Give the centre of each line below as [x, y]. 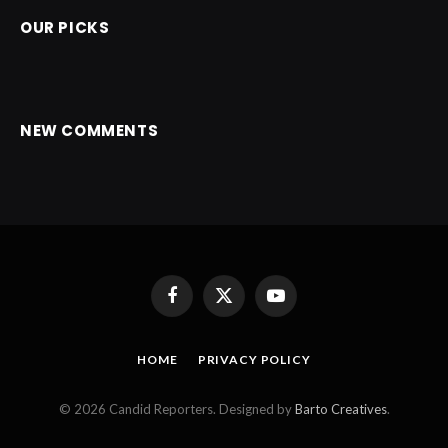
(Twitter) [248, 322]
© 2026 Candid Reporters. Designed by [176, 408]
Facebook [199, 303]
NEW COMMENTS [89, 130]
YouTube [300, 303]
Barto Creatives [340, 408]
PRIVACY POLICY [254, 359]
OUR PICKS [65, 27]
